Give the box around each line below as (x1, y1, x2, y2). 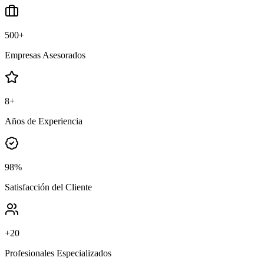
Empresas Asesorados (5, 49, 85, 60)
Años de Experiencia (5, 115, 82, 126)
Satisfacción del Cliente (5, 181, 92, 192)
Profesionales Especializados (5, 247, 111, 258)
